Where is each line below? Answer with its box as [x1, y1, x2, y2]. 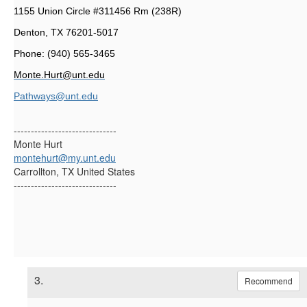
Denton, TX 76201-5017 [14, 26, 119, 38]
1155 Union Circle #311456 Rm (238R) [14, 5, 182, 16]
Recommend [245, 274, 293, 286]
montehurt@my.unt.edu [14, 150, 116, 164]
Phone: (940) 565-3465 [14, 47, 115, 59]
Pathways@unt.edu [14, 90, 98, 101]
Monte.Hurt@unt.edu [14, 69, 105, 80]
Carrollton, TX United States [14, 164, 135, 178]
